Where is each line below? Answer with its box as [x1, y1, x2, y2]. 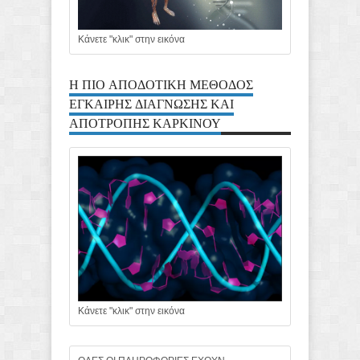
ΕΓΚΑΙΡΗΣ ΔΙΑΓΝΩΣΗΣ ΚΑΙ [69, 92, 234, 112]
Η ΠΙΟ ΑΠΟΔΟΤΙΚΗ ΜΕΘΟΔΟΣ [69, 73, 253, 93]
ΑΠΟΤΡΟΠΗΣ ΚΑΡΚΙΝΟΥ [69, 112, 221, 132]
